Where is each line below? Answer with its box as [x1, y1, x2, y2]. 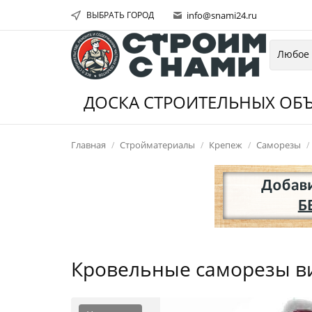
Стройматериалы [120, 139, 195, 151]
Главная [71, 139, 106, 151]
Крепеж [209, 139, 242, 151]
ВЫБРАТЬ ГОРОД [86, 9, 154, 21]
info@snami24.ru [185, 9, 257, 22]
